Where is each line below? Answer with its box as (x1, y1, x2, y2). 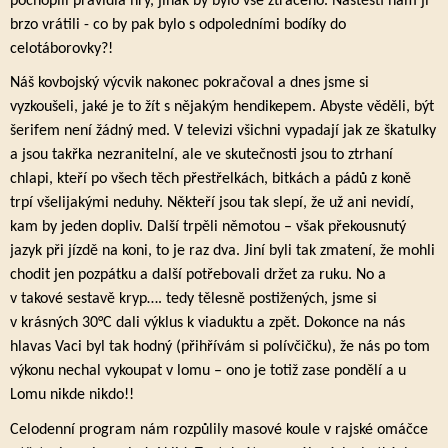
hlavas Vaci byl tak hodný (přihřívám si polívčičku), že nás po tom (10, 339, 430, 356)
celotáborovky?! (10, 40, 113, 57)
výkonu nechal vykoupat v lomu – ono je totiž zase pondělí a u (10, 363, 406, 380)
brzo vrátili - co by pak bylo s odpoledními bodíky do (10, 16, 346, 33)
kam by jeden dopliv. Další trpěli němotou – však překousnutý (10, 219, 406, 236)
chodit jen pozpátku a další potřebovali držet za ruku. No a (10, 267, 386, 284)
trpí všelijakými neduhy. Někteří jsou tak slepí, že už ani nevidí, (10, 195, 414, 212)
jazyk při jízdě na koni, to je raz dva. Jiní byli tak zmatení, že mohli (10, 243, 435, 260)
